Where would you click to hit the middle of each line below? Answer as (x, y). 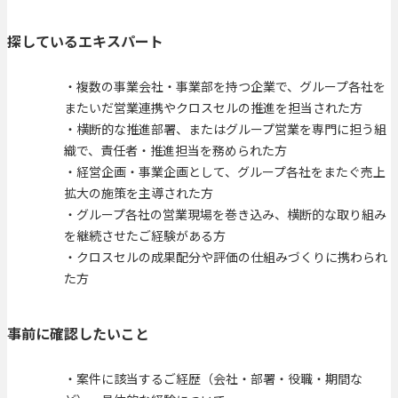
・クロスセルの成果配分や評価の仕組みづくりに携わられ (226, 257)
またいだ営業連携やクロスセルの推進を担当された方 (213, 108)
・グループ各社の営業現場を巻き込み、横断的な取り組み (225, 215)
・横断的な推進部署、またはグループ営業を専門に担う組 (225, 129)
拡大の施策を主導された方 (139, 193)
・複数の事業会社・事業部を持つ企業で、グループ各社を (225, 87)
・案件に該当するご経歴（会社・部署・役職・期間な (213, 378)
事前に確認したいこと (78, 333)
